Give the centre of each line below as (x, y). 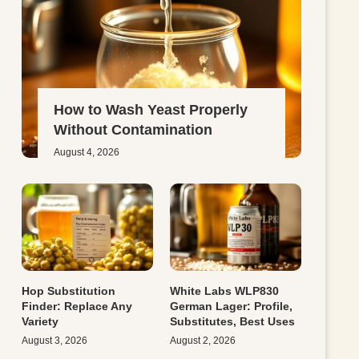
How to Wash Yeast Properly (151, 110)
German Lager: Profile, (232, 307)
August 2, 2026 (203, 341)
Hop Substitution (69, 291)
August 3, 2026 (55, 341)
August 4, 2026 (87, 153)
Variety (40, 322)
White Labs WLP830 (225, 291)
